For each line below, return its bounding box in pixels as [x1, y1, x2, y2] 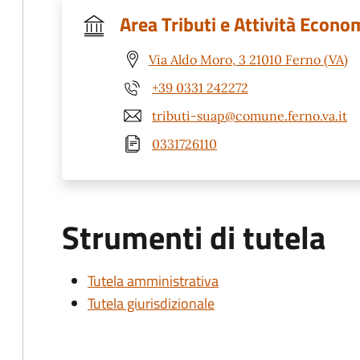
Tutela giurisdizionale [88, 292, 215, 314]
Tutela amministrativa [88, 270, 219, 292]
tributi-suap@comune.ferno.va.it [152, 107, 347, 124]
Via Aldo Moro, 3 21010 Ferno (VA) [149, 51, 348, 67]
